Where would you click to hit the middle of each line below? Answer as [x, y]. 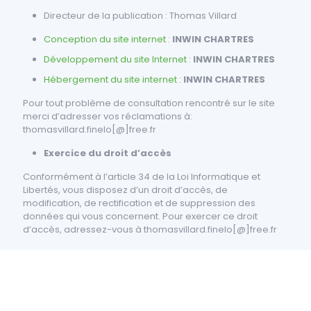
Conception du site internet [106, 39]
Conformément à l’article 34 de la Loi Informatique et [142, 177]
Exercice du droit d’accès [108, 153]
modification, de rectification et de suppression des [139, 203]
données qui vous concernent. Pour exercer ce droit [140, 216]
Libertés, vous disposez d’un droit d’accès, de [125, 190]
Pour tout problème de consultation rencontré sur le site [149, 103]
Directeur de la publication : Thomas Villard [140, 16]
